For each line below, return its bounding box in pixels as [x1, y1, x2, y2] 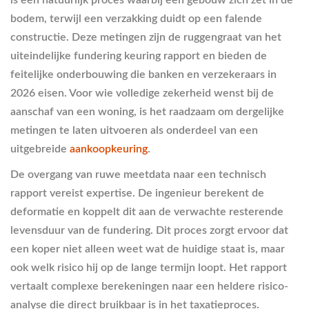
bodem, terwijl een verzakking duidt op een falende [10, 13, 262, 24]
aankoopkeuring [70, 143, 148, 154]
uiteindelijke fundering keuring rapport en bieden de [10, 50, 267, 61]
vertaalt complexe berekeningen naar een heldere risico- [10, 281, 288, 292]
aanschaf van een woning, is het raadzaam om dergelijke [10, 106, 284, 117]
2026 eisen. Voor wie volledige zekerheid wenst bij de [10, 88, 274, 99]
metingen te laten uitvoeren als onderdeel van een [10, 125, 258, 136]
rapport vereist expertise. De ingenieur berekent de [10, 188, 264, 199]
